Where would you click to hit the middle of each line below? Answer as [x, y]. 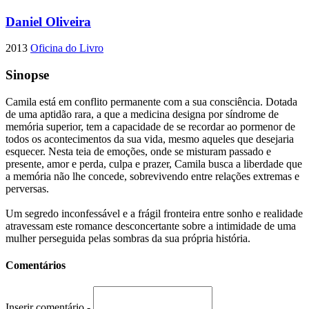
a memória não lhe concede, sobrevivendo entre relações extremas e [152, 176]
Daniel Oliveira [48, 21]
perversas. [27, 188]
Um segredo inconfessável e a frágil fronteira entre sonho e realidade [154, 213]
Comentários [36, 266]
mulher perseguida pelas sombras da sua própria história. [128, 238]
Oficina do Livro [67, 48]
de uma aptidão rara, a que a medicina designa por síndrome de [142, 114]
